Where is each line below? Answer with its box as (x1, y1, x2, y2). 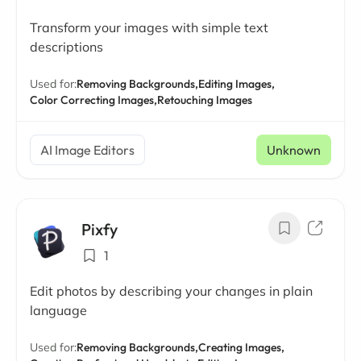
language (30, 302, 87, 318)
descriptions (30, 39, 103, 55)
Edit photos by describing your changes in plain (30, 283, 313, 299)
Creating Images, (198, 340, 284, 355)
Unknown (267, 142, 321, 158)
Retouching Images (157, 93, 252, 107)
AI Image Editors (40, 142, 135, 158)
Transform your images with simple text (30, 19, 268, 35)
